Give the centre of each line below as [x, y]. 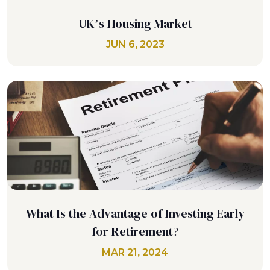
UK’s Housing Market [135, 23]
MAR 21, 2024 [135, 253]
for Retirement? [135, 232]
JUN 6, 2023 [135, 44]
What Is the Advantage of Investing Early [135, 214]
